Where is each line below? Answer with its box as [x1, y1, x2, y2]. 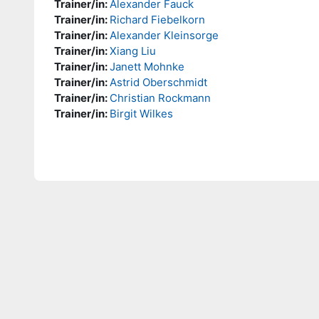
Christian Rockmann [110, 91, 211, 105]
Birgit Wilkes [110, 107, 173, 120]
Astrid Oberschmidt [110, 75, 207, 89]
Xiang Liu [110, 44, 156, 58]
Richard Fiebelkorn [110, 13, 205, 26]
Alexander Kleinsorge [110, 28, 219, 42]
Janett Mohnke [110, 60, 184, 73]
